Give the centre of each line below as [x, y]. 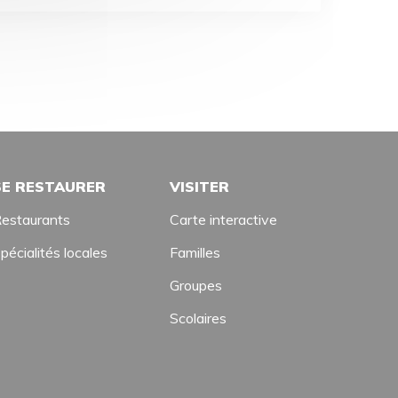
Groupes [196, 285]
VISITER [199, 187]
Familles [195, 252]
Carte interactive [223, 219]
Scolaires [198, 318]
